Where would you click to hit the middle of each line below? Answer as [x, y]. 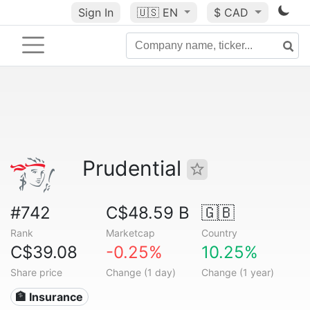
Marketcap [130, 233]
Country [219, 233]
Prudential [135, 168]
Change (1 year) [237, 272]
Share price [36, 272]
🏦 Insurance [49, 297]
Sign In [95, 12]
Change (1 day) [140, 272]
